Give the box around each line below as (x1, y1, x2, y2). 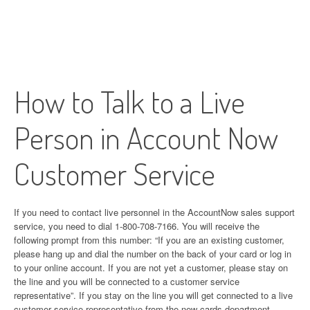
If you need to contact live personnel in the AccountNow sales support (14, 206, 295, 219)
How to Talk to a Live (14, 82, 245, 120)
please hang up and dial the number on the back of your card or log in (14, 247, 291, 260)
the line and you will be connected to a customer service (14, 275, 239, 288)
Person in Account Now (14, 118, 278, 156)
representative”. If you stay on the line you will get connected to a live (14, 289, 293, 302)
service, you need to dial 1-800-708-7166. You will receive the (14, 219, 259, 232)
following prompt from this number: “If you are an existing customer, (14, 233, 284, 246)
